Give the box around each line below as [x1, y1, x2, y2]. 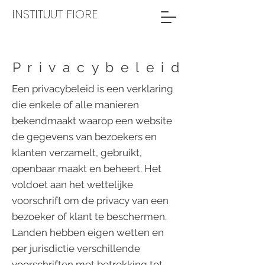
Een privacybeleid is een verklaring [12, 83, 173, 95]
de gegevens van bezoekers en [12, 131, 157, 143]
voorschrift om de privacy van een [12, 195, 169, 206]
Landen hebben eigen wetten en [12, 227, 164, 238]
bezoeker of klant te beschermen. [12, 211, 167, 222]
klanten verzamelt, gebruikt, [12, 147, 142, 159]
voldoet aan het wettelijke [12, 179, 133, 190]
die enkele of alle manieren [12, 99, 139, 111]
